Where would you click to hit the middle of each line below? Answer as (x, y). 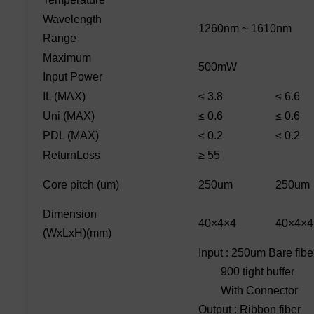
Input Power (73, 77)
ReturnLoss (71, 156)
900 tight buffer (246, 272)
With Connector (248, 291)
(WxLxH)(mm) (77, 233)
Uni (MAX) (69, 116)
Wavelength (72, 20)
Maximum (67, 58)
